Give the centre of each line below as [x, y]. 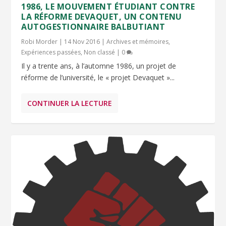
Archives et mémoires [138, 42]
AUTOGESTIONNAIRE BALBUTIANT [93, 27]
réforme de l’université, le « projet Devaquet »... [98, 78]
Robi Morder [40, 42]
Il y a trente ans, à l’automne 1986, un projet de [99, 66]
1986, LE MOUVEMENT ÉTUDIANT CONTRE [108, 7]
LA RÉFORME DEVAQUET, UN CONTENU [102, 17]
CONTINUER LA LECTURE [70, 103]
